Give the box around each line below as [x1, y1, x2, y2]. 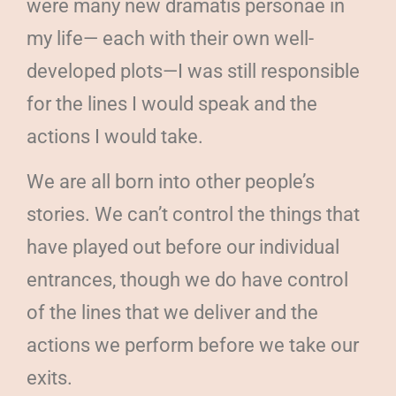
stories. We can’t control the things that [27, 202, 360, 225]
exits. [27, 366, 72, 389]
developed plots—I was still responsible [27, 59, 360, 82]
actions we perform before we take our [27, 333, 359, 356]
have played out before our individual [27, 235, 339, 258]
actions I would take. [27, 125, 203, 148]
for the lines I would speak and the [27, 92, 317, 115]
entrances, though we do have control [27, 268, 348, 291]
